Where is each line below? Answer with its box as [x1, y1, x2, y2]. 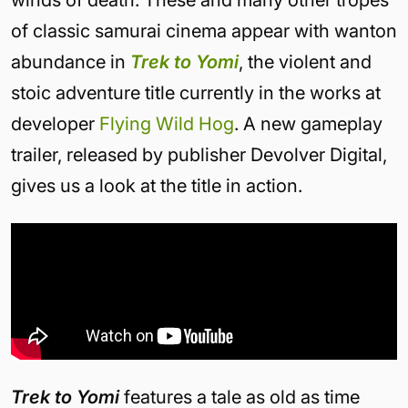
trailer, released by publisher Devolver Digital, [11, 144, 387, 167]
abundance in [11, 51, 130, 74]
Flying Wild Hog [99, 113, 234, 136]
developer [11, 113, 99, 136]
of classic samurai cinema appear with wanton [11, 20, 397, 43]
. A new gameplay [234, 113, 382, 136]
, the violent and [239, 51, 372, 74]
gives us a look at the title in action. [11, 175, 302, 198]
